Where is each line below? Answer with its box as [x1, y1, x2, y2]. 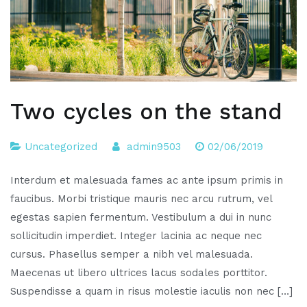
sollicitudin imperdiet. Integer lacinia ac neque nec [10, 230, 262, 243]
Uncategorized [25, 140, 97, 153]
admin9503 [126, 140, 181, 153]
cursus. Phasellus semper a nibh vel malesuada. [10, 248, 253, 261]
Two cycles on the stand [10, 98, 282, 125]
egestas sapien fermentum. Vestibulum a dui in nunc [10, 211, 271, 224]
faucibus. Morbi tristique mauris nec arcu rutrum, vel [10, 193, 272, 206]
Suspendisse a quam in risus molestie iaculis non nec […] [10, 285, 293, 298]
